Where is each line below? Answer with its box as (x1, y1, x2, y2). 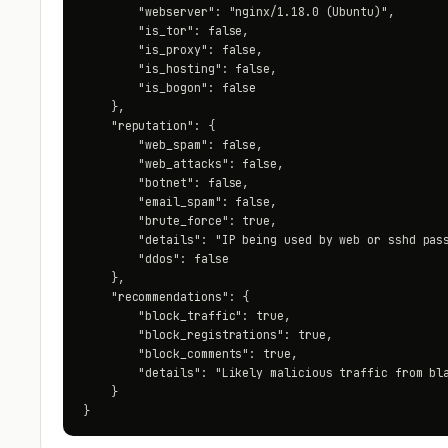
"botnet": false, (83, 175, 250, 190)
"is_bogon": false (83, 80, 257, 95)
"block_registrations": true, (83, 327, 333, 342)
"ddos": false (83, 251, 229, 266)
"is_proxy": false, (83, 42, 264, 57)
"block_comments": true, (83, 346, 298, 361)
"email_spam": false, (83, 194, 278, 209)
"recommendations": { (83, 289, 250, 304)
